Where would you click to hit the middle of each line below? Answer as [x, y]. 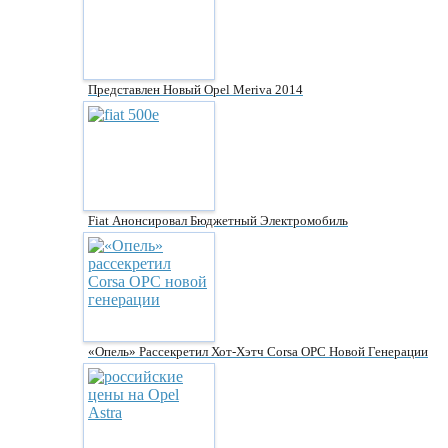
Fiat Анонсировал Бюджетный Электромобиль [218, 220]
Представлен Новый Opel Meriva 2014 [195, 89]
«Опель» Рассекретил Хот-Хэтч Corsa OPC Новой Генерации [258, 351]
